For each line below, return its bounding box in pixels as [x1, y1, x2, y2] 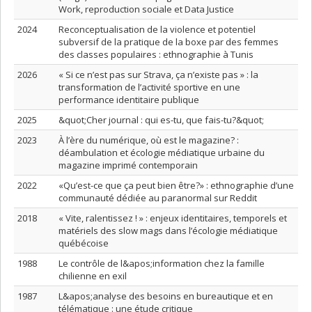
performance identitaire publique [58, 93, 199, 106]
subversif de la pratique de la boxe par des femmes [58, 36, 279, 48]
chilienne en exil [58, 270, 127, 282]
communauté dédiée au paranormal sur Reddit [58, 192, 257, 204]
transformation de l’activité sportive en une [58, 81, 240, 93]
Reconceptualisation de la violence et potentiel [58, 23, 256, 36]
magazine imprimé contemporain [58, 159, 198, 171]
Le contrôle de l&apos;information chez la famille [58, 257, 265, 270]
